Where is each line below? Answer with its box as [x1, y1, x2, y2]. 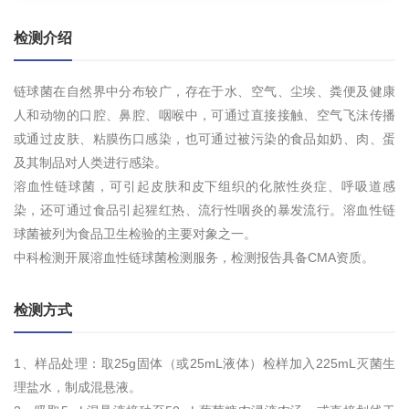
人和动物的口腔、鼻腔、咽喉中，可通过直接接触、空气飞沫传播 [14, 108, 395, 123]
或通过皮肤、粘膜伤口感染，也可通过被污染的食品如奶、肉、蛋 [14, 131, 395, 147]
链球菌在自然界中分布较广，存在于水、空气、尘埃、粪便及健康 [14, 84, 395, 100]
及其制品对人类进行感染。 [14, 155, 167, 171]
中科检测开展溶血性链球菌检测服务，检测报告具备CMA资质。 [14, 250, 374, 266]
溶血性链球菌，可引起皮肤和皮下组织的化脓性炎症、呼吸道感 [14, 179, 395, 194]
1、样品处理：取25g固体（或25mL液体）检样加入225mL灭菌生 [14, 356, 395, 372]
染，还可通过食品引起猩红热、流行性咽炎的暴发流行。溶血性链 [14, 203, 395, 218]
